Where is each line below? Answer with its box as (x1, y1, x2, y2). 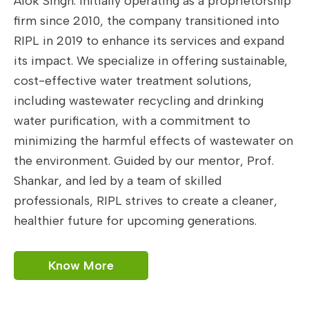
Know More (48, 257, 114, 273)
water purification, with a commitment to (14, 113, 250, 128)
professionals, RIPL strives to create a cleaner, (14, 193, 277, 208)
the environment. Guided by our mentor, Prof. (14, 153, 274, 168)
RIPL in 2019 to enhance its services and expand (14, 33, 284, 48)
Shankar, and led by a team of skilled (14, 173, 221, 188)
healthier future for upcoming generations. (14, 213, 257, 228)
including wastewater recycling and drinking (14, 93, 263, 108)
